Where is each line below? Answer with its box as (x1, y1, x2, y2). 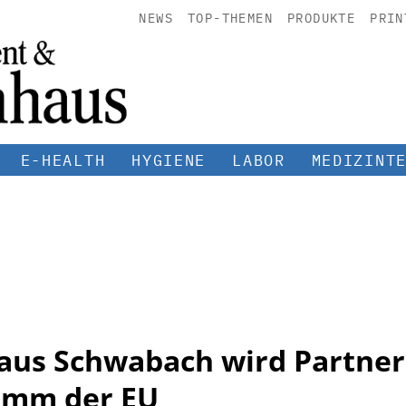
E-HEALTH (20, 150, 106, 170)
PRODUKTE (286, 10, 356, 26)
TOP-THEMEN (187, 10, 273, 26)
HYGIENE (131, 150, 207, 170)
